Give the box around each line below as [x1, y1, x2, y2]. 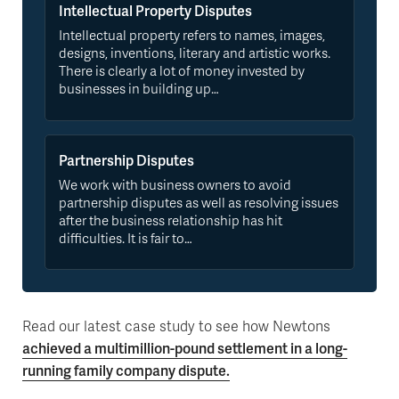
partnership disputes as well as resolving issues [59, 191, 338, 212]
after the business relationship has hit [59, 209, 282, 230]
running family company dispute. [22, 359, 230, 380]
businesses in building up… [59, 78, 219, 99]
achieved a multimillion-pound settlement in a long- [22, 337, 347, 358]
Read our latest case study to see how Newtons [22, 314, 330, 336]
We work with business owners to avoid [59, 174, 291, 194]
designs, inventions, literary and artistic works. [59, 43, 333, 63]
